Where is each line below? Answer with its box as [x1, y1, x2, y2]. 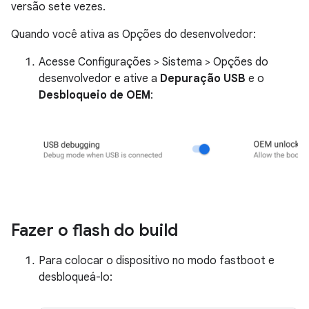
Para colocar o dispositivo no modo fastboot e [39, 254, 275, 268]
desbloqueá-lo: [39, 270, 112, 284]
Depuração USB [160, 72, 246, 86]
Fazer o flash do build [11, 220, 178, 241]
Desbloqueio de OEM [39, 88, 150, 102]
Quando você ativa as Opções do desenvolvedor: [11, 28, 256, 41]
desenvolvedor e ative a [39, 72, 160, 86]
